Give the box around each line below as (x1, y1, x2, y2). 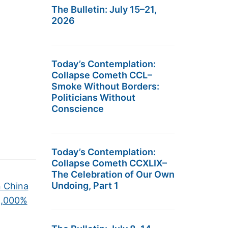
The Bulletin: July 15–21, (51, 4, 157, 15)
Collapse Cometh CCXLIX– (51, 158, 167, 168)
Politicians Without (51, 92, 135, 103)
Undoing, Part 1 (51, 180, 119, 191)
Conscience (51, 103, 104, 114)
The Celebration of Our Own (51, 169, 175, 180)
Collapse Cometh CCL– (51, 70, 152, 80)
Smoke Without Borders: (51, 81, 159, 92)
